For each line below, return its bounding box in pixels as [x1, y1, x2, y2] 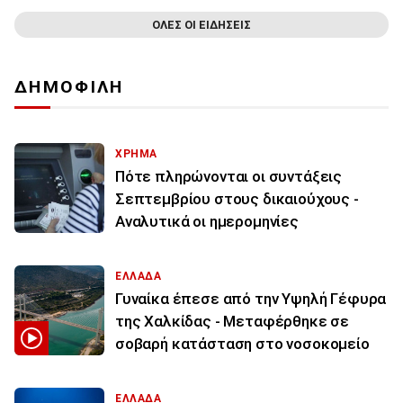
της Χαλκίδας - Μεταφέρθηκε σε [115, 311, 350, 330]
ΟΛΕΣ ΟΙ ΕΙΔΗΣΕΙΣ [152, 17, 251, 31]
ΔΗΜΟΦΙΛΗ [14, 76, 124, 97]
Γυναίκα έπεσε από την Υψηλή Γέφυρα [115, 289, 387, 308]
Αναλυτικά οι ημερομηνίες [115, 211, 299, 230]
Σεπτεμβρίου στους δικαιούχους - [115, 189, 359, 208]
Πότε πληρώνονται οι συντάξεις [115, 166, 343, 185]
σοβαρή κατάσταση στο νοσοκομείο [115, 334, 370, 353]
